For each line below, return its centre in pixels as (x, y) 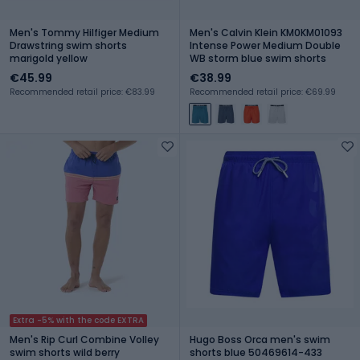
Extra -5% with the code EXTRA (78, 320)
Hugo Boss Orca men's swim (260, 339)
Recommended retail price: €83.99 (82, 92)
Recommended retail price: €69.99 (263, 92)
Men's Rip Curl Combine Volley (84, 339)
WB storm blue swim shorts (258, 58)
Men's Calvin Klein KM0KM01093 (266, 32)
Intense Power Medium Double (265, 45)
